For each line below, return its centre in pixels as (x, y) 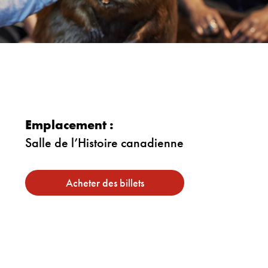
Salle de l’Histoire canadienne (104, 143)
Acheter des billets (105, 183)
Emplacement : (69, 125)
